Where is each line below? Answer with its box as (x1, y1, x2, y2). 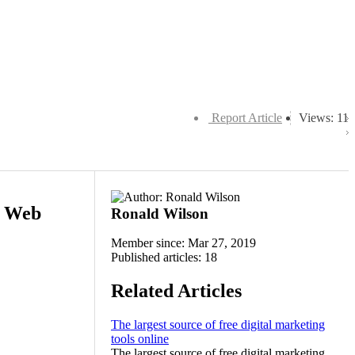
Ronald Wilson (111, 205, 208, 222)
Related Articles (111, 280, 242, 301)
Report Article (212, 111, 282, 124)
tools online (111, 331, 169, 345)
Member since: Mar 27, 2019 (111, 236, 256, 250)
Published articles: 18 (111, 250, 217, 264)
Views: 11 (299, 111, 349, 124)
